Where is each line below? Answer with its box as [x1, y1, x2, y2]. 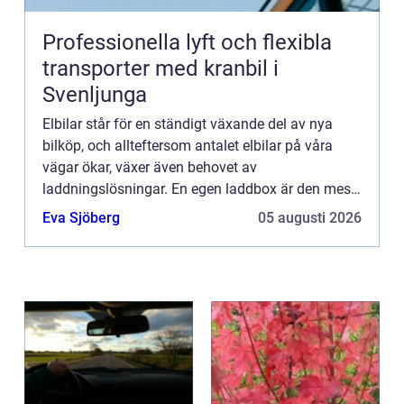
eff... [42, 201, 71, 219]
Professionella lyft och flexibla [42, 29, 332, 55]
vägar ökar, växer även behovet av [42, 158, 257, 176]
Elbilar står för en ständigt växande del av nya [42, 115, 333, 133]
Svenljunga [42, 81, 147, 107]
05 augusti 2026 [258, 208, 362, 226]
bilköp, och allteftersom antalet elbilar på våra [42, 136, 333, 154]
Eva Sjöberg [42, 208, 120, 226]
